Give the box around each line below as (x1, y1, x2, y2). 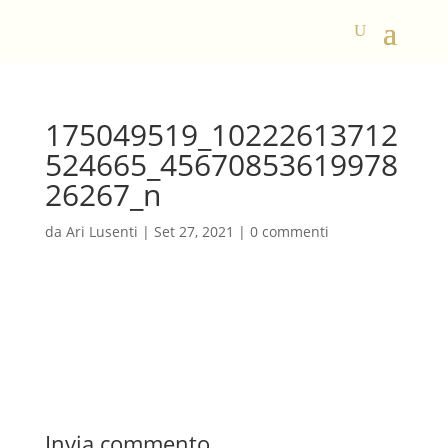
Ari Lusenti (65, 222, 138, 241)
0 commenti (249, 222, 329, 241)
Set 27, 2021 (153, 222, 234, 241)
